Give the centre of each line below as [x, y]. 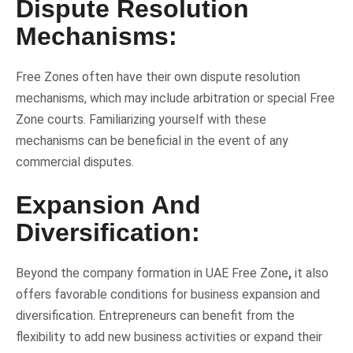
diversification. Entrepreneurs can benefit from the [155, 315]
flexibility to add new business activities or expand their [169, 336]
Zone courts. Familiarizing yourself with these [141, 119]
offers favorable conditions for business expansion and [168, 294]
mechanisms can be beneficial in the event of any [152, 140]
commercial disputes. [75, 162]
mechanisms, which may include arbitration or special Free [175, 98]
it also [312, 273]
